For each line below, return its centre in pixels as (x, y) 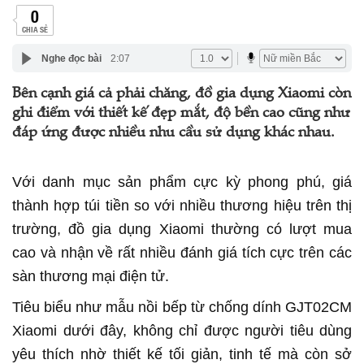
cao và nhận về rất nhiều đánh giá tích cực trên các (182, 253)
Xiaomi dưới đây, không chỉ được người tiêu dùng (182, 331)
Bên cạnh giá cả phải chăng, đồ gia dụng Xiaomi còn (182, 94)
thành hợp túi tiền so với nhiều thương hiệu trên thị (182, 206)
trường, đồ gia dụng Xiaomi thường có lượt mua (182, 229)
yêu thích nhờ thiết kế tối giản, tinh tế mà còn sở (182, 354)
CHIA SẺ (35, 29)
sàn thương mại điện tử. (93, 276)
